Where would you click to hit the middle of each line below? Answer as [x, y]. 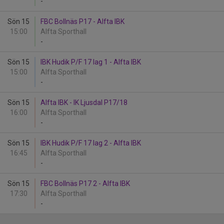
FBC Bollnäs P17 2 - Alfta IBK [85, 183]
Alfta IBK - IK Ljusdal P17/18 [84, 102]
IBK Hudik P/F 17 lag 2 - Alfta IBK [91, 143]
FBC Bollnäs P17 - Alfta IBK [82, 21]
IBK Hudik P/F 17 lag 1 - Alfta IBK [91, 62]
